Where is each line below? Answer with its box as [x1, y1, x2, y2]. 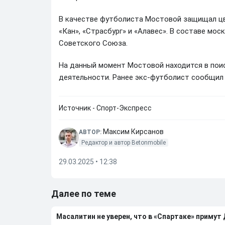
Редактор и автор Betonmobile [81, 139, 166, 146]
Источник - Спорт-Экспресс [59, 104, 152, 112]
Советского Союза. [59, 39, 128, 48]
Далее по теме [51, 188, 116, 199]
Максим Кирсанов [103, 128, 164, 136]
